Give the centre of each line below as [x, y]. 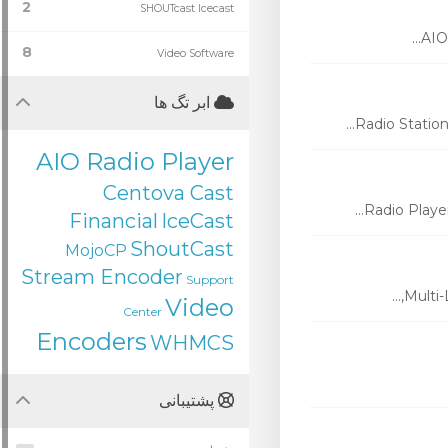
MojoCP [96, 250]
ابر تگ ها [184, 102]
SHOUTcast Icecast [187, 8]
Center [142, 311]
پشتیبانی [188, 400]
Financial [113, 221]
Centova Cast [168, 193]
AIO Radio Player [135, 161]
